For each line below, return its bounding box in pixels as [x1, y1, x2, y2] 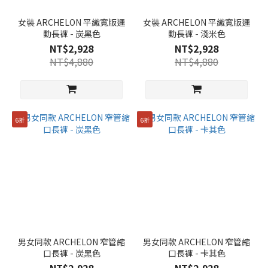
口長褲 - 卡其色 [167, 247, 226, 260]
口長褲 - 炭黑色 [42, 247, 100, 260]
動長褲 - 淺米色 [167, 28, 226, 40]
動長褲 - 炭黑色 [42, 28, 100, 40]
